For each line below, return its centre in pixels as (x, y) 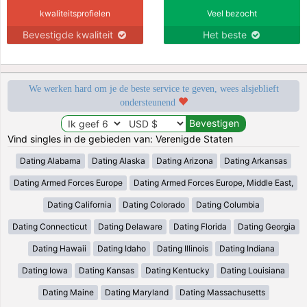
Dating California (79, 204)
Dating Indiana (247, 248)
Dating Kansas (107, 270)
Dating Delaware (130, 226)
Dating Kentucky (177, 270)
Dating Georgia (266, 226)
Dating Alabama (50, 160)
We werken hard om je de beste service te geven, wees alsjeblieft (153, 88)
